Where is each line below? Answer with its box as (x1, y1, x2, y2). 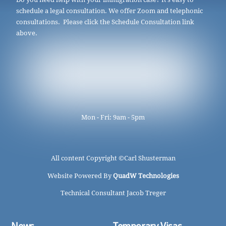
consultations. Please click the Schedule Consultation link (16, 18, 195, 26)
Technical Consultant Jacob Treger (60, 189, 166, 197)
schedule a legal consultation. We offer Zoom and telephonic (16, 7, 203, 15)
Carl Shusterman (124, 154, 176, 162)
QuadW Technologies (112, 172, 179, 180)
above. (16, 29, 38, 37)
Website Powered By (47, 172, 113, 180)
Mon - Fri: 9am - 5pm (81, 113, 145, 121)
